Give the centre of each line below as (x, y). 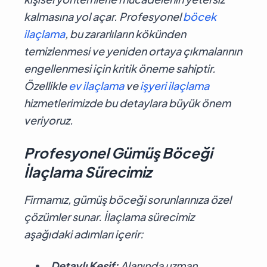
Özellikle (46, 85)
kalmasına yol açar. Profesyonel (103, 16)
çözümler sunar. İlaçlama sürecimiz (109, 216)
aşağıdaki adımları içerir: (84, 234)
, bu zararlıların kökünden (125, 33)
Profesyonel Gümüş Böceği (118, 152)
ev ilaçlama (96, 85)
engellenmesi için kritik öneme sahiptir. (120, 68)
